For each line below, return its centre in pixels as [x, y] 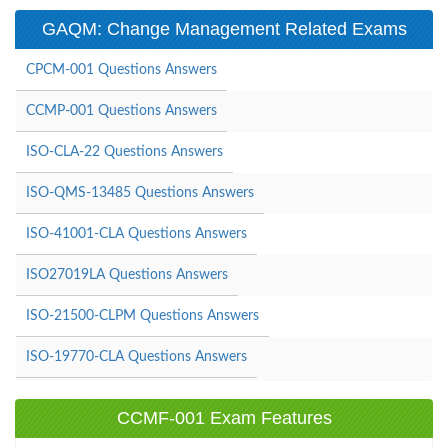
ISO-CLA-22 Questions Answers [124, 151]
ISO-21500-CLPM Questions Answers [142, 315]
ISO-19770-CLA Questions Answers [136, 356]
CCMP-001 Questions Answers [121, 110]
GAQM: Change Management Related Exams [224, 28]
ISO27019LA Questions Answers [127, 274]
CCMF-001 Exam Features [224, 417]
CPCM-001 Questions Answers [121, 69]
